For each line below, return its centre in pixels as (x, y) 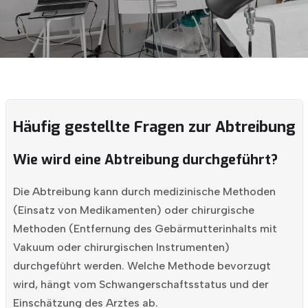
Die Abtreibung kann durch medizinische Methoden (144, 191)
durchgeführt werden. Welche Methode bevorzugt (142, 266)
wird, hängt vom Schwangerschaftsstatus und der (141, 284)
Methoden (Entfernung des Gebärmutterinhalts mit (145, 229)
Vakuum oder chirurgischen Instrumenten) (121, 247)
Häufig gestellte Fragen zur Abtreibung (154, 127)
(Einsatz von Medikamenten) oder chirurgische (133, 210)
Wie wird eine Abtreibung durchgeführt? (145, 160)
